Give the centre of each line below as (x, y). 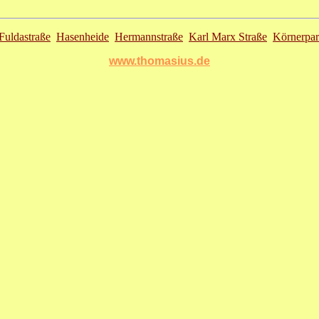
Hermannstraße (149, 37)
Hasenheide (83, 37)
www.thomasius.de (159, 61)
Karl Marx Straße (228, 37)
